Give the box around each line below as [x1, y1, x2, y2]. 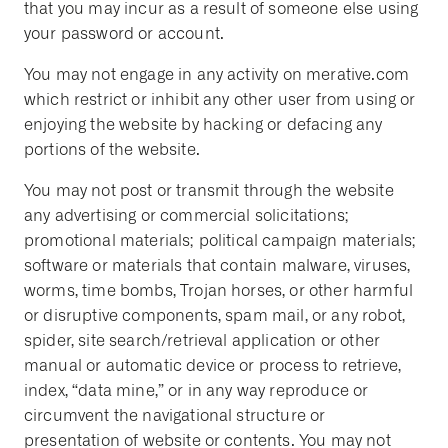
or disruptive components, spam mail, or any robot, [24, 306, 406, 325]
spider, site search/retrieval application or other [24, 331, 381, 350]
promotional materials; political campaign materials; [24, 231, 417, 250]
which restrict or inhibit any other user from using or [24, 90, 416, 109]
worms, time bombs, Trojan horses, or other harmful [24, 281, 414, 300]
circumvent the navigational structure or [24, 406, 326, 425]
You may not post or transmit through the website [24, 181, 394, 200]
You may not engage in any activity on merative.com [24, 65, 410, 84]
